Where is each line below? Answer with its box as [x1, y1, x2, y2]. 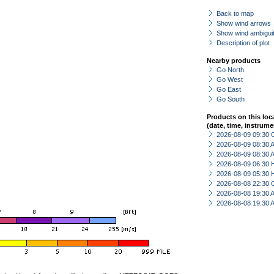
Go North [217, 66, 244, 73]
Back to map [217, 10, 254, 17]
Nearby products [207, 57, 261, 64]
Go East [217, 86, 241, 93]
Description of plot [217, 39, 270, 46]
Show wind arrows [217, 20, 271, 27]
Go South [217, 95, 245, 103]
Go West [217, 76, 243, 83]
